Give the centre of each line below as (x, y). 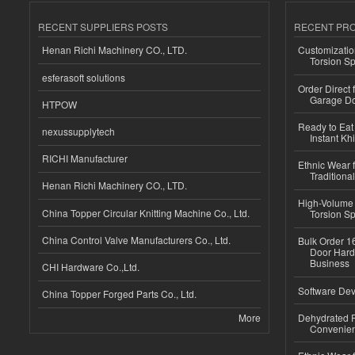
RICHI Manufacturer (85, 158)
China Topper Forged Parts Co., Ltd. (119, 294)
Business (329, 263)
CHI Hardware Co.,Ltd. (91, 266)
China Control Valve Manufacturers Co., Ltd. (136, 239)
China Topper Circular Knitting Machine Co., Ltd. (146, 212)
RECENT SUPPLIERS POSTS (103, 26)
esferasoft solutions (84, 77)
